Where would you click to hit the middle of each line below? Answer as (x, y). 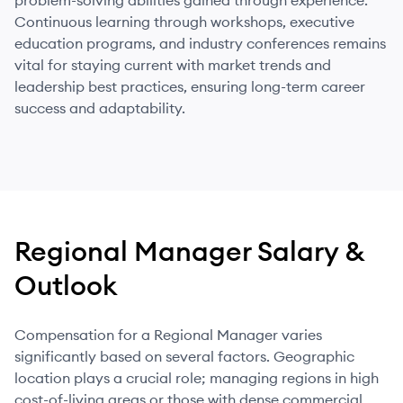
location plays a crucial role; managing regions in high (197, 378)
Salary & (308, 251)
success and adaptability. (100, 108)
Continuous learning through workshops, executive (184, 22)
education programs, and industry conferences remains (200, 43)
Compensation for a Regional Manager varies (168, 335)
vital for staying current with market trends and (173, 65)
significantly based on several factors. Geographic (184, 356)
